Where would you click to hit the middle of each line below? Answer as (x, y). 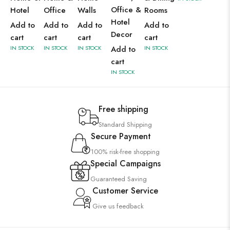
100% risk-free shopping (125, 152)
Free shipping (123, 109)
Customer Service (125, 191)
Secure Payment (121, 136)
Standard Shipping (125, 124)
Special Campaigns (125, 164)
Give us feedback (118, 206)
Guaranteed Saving (118, 179)
